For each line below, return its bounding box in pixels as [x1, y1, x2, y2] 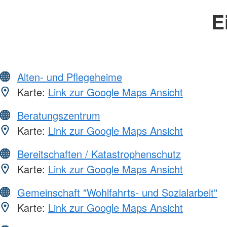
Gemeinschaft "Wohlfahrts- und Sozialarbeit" [17, 185, 217, 200]
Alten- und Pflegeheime [17, 69, 122, 85]
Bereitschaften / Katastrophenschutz [17, 146, 181, 162]
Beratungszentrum [17, 108, 100, 123]
